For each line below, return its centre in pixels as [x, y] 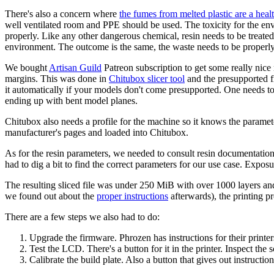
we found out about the [51, 196]
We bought [27, 67]
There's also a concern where [62, 13]
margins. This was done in [57, 78]
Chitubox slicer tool [147, 78]
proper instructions [132, 196]
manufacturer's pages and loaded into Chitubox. [97, 132]
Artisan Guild [75, 67]
